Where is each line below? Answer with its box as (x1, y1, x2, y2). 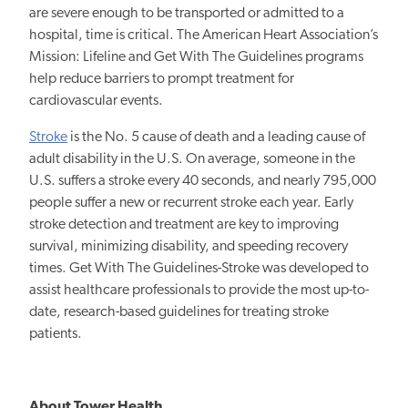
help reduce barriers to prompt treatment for (29, 72, 294, 87)
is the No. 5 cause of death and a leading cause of (67, 130, 365, 146)
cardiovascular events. (29, 94, 163, 109)
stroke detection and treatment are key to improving (29, 218, 339, 233)
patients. (29, 327, 82, 342)
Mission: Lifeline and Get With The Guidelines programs (29, 50, 363, 66)
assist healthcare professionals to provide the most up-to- (29, 283, 369, 299)
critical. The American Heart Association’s (127, 28, 378, 44)
